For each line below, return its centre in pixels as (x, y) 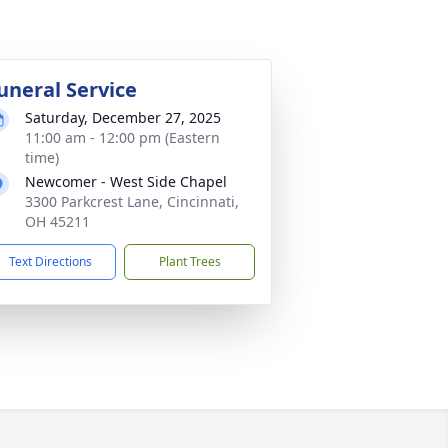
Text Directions (50, 261)
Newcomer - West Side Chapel (126, 181)
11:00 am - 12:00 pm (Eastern (122, 137)
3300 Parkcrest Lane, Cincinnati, (132, 201)
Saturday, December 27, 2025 (123, 117)
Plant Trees (189, 261)
